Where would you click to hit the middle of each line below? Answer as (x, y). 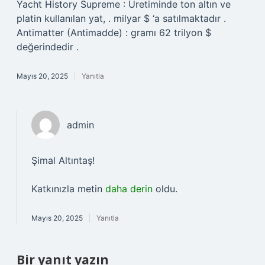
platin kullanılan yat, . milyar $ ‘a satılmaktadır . (121, 18)
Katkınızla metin (68, 189)
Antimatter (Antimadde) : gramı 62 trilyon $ (114, 33)
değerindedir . (48, 47)
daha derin (129, 189)
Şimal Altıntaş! (63, 160)
